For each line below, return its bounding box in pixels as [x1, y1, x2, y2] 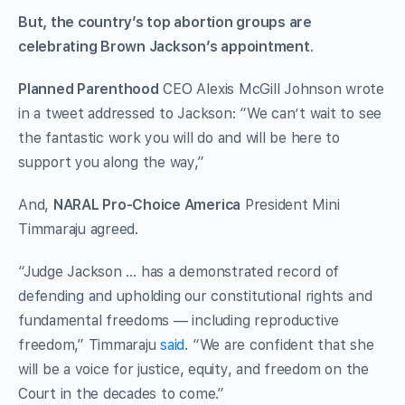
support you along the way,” [18, 153, 204, 171]
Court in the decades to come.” [18, 384, 224, 402]
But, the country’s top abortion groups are [18, 13, 312, 31]
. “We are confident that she [184, 335, 374, 353]
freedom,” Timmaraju [18, 335, 161, 353]
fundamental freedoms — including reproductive [18, 311, 340, 329]
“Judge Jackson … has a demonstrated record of [18, 262, 340, 280]
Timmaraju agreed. [18, 220, 138, 238]
